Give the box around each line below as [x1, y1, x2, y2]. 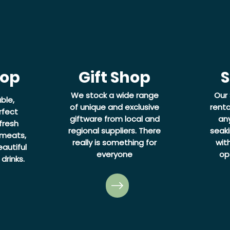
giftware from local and [69, 113, 160, 124]
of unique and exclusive [70, 102, 160, 112]
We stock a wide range [70, 90, 159, 101]
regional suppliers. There [68, 125, 161, 136]
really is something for [72, 137, 157, 148]
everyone [97, 149, 133, 160]
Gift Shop [79, 67, 151, 88]
